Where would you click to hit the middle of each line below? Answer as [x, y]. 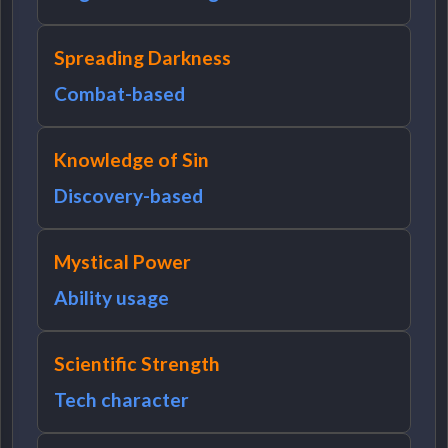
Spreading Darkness [143, 57]
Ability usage [112, 297]
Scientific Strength [137, 363]
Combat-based [120, 93]
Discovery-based [129, 195]
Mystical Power [123, 261]
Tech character [122, 399]
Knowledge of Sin [132, 159]
